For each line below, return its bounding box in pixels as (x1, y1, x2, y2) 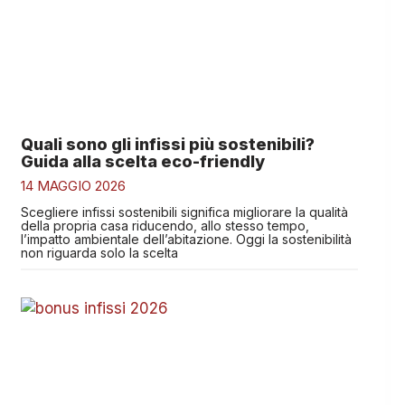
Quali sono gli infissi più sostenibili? (20, 135, 315, 155)
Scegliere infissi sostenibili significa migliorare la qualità (20, 204, 348, 221)
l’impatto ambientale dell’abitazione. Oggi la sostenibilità (20, 231, 352, 248)
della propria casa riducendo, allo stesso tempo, (20, 218, 309, 234)
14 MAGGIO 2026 (20, 177, 126, 195)
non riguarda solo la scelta (20, 245, 178, 261)
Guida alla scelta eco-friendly (20, 152, 265, 172)
